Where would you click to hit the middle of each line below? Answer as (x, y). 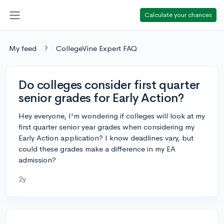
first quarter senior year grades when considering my (106, 126)
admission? (37, 159)
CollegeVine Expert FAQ (96, 48)
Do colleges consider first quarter (109, 85)
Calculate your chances (178, 14)
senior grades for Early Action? (101, 98)
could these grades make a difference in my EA (97, 148)
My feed (23, 48)
